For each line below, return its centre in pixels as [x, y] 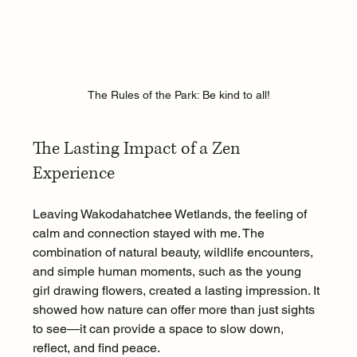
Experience [73, 174]
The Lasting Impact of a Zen [138, 149]
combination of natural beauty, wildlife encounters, [174, 253]
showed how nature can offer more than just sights [175, 310]
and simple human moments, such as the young [168, 272]
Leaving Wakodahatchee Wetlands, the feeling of [171, 214]
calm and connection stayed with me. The [150, 233]
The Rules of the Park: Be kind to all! [178, 95]
